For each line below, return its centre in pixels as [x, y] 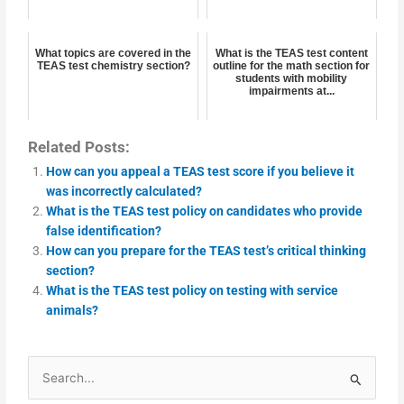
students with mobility [292, 79]
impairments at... [291, 92]
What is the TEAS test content [291, 54]
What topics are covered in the [114, 54]
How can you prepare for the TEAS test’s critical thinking [207, 250]
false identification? [104, 230]
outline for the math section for [292, 66]
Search [48, 380]
